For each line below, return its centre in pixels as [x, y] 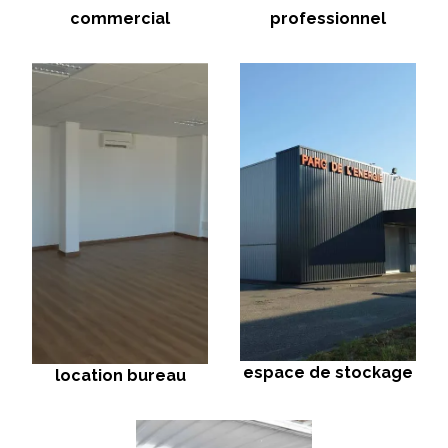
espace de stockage [328, 372]
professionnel [328, 18]
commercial [120, 18]
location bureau [120, 375]
